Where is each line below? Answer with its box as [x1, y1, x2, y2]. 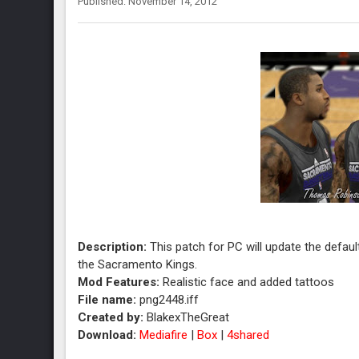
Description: [78, 240, 147, 254]
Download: [78, 328, 137, 342]
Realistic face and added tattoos [163, 275, 335, 289]
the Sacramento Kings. [78, 257, 198, 272]
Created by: [78, 310, 144, 325]
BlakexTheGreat [143, 310, 230, 325]
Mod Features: [78, 275, 163, 289]
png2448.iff [136, 292, 200, 307]
